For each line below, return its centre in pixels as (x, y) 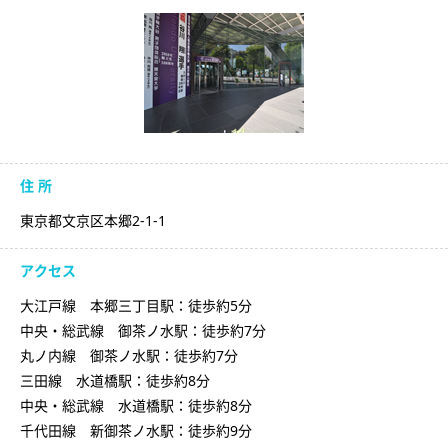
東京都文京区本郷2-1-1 (93, 221)
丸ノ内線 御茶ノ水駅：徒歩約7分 (129, 356)
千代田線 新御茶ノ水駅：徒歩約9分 (136, 431)
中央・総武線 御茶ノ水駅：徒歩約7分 (143, 331)
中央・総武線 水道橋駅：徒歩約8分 (136, 406)
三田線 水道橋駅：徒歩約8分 (115, 381)
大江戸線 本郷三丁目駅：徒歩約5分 (136, 306)
